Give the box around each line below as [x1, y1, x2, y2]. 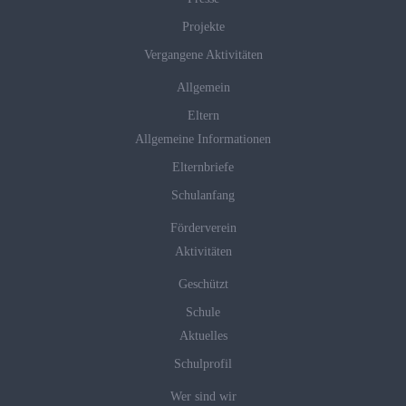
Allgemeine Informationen [135, 132, 271, 147]
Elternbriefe [172, 160, 234, 175]
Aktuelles [179, 329, 227, 343]
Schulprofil [174, 357, 232, 372]
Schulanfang [171, 188, 235, 203]
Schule [186, 305, 220, 320]
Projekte [181, 20, 225, 34]
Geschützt [178, 277, 228, 292]
